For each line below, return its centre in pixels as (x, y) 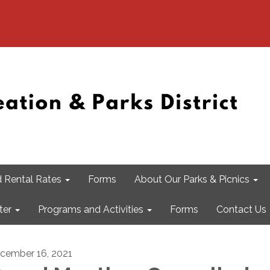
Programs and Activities (91, 209)
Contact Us (241, 209)
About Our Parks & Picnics (192, 179)
